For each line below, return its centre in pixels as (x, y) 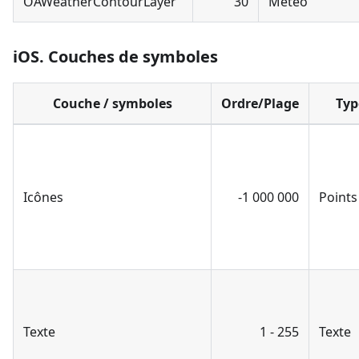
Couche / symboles (112, 103)
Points (338, 197)
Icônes (43, 197)
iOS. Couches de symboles (115, 56)
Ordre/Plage (260, 103)
